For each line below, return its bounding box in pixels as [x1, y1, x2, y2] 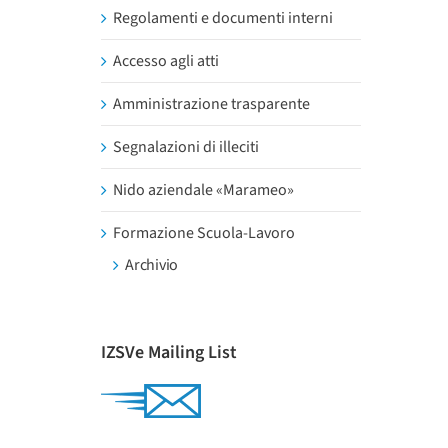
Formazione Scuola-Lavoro [113, 222, 295, 244]
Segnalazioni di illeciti [113, 136, 259, 158]
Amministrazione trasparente [113, 93, 310, 115]
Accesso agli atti [113, 50, 219, 72]
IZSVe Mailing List [101, 340, 237, 365]
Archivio [125, 254, 179, 276]
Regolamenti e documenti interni [113, 7, 333, 29]
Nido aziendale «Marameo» [113, 179, 294, 201]
